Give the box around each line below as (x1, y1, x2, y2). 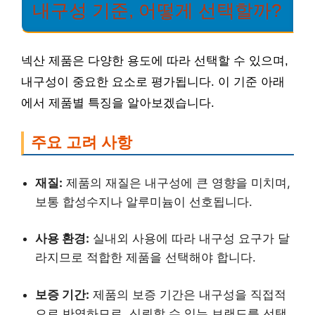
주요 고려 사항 (31, 134, 132, 151)
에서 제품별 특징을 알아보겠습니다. (21, 96, 214, 110)
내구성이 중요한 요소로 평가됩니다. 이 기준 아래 (21, 75, 285, 89)
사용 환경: (35, 231, 89, 245)
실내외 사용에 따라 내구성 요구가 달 (89, 231, 290, 245)
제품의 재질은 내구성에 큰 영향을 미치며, (63, 175, 290, 190)
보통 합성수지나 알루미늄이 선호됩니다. (35, 194, 252, 209)
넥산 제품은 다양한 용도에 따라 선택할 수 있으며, (21, 54, 288, 67)
